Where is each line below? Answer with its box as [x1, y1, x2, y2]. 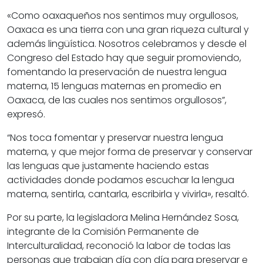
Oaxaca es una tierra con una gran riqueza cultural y [7, 23, 249, 37]
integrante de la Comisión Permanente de [7, 225, 199, 239]
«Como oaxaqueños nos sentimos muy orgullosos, [7, 9, 238, 23]
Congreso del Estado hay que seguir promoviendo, [7, 51, 241, 65]
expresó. [7, 107, 45, 122]
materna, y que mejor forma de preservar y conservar [7, 145, 252, 159]
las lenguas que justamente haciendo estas [7, 159, 209, 173]
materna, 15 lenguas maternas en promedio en [7, 79, 221, 93]
